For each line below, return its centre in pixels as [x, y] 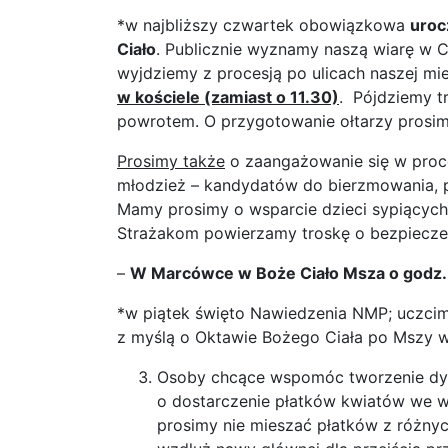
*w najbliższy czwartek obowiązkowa [263, 25]
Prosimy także [171, 161]
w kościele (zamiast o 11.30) [228, 97]
